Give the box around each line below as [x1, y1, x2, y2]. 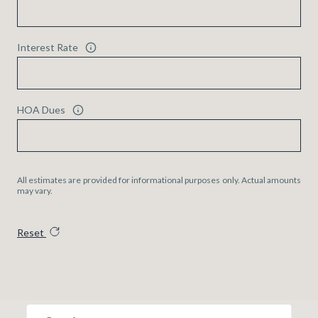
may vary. [17, 185, 53, 196]
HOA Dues [17, 104, 65, 116]
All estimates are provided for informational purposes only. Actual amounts [17, 174, 301, 185]
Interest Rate [17, 41, 78, 54]
